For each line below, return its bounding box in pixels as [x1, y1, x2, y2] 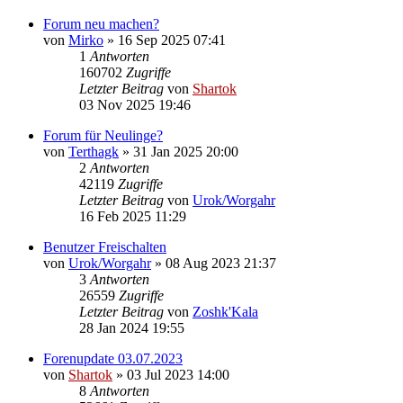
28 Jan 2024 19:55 [79, 319, 184, 336]
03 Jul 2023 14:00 [127, 366, 229, 382]
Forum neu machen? [43, 15, 159, 31]
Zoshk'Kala [193, 303, 258, 319]
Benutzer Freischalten [43, 238, 166, 255]
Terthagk [68, 143, 119, 159]
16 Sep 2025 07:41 [118, 31, 226, 48]
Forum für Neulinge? [43, 127, 163, 143]
